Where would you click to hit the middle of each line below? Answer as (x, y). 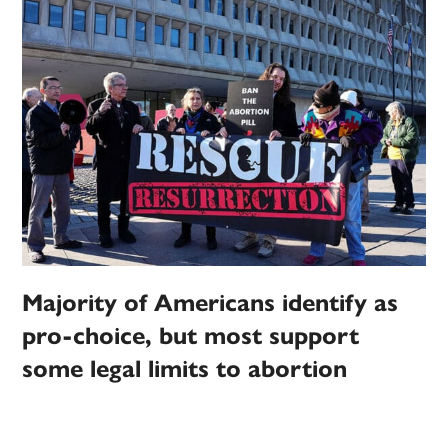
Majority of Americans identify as (210, 303)
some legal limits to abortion (185, 369)
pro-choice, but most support (191, 336)
